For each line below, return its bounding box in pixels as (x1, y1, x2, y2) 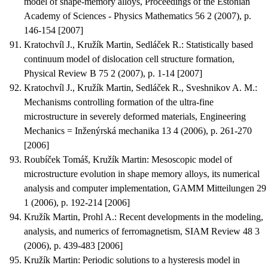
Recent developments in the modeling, (119, 212, 263, 223)
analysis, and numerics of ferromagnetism (24, 226, 180, 237)
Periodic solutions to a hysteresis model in (83, 255, 240, 266)
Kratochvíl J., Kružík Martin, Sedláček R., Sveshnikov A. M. (24, 83, 255, 93)
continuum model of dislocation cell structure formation (24, 54, 232, 65)
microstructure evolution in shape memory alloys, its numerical (24, 169, 260, 179)
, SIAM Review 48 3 (180, 226, 260, 237)
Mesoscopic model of (151, 154, 232, 165)
